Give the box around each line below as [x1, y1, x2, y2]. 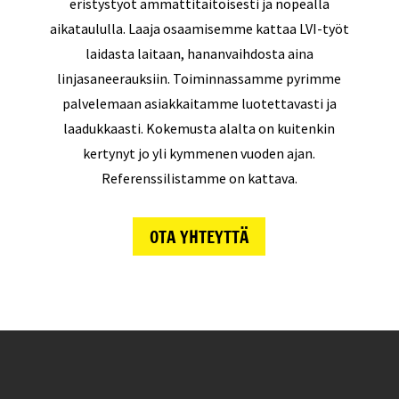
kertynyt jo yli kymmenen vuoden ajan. [83, 144, 316, 162]
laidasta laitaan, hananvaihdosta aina [85, 45, 313, 62]
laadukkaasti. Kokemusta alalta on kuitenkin [63, 119, 336, 137]
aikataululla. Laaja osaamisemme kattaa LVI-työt [49, 20, 349, 37]
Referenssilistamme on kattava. [101, 169, 297, 187]
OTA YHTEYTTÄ [150, 224, 249, 248]
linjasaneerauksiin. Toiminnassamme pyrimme [57, 69, 342, 87]
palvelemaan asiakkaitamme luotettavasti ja [61, 94, 337, 112]
